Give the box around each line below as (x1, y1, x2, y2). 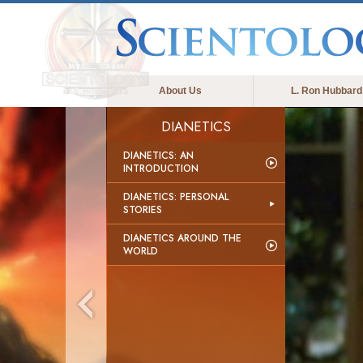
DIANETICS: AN (123, 148, 194, 163)
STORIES (123, 203, 162, 217)
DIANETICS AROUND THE (123, 231, 241, 246)
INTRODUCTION (123, 161, 199, 176)
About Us (158, 85, 202, 96)
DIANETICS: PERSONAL (123, 190, 228, 204)
